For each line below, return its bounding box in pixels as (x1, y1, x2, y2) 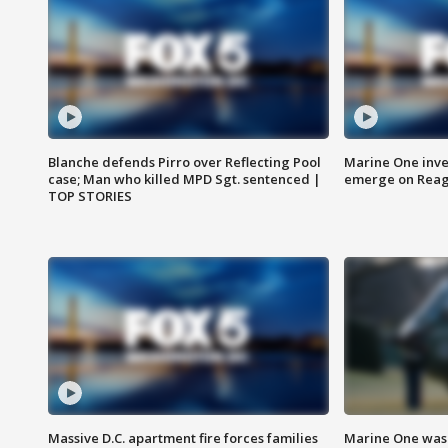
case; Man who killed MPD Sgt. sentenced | (48, 170, 321, 189)
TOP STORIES (48, 187, 132, 206)
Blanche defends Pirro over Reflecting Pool (48, 153, 321, 172)
